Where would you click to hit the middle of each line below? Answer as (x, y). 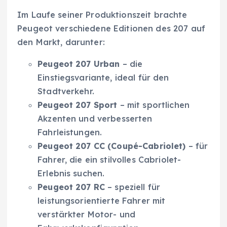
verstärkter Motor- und (87, 214)
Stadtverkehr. (66, 91)
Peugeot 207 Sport (78, 105)
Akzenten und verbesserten (95, 118)
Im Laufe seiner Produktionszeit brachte (102, 14)
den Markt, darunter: (61, 42)
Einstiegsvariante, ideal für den (103, 77)
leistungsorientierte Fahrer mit (102, 200)
